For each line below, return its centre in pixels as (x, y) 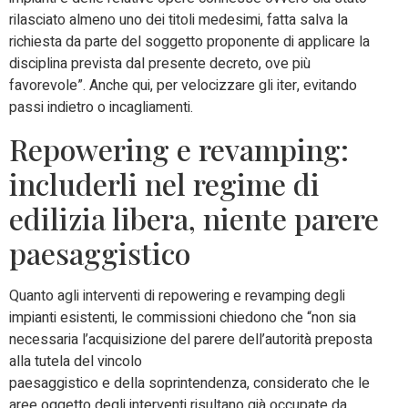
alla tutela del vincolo (76, 361)
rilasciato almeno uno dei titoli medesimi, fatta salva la (178, 20)
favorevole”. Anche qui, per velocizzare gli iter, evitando (183, 86)
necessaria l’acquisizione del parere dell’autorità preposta (191, 339)
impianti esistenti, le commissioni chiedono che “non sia (183, 317)
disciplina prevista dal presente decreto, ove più (160, 64)
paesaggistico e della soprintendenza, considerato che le (189, 383)
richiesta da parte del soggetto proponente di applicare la (189, 42)
